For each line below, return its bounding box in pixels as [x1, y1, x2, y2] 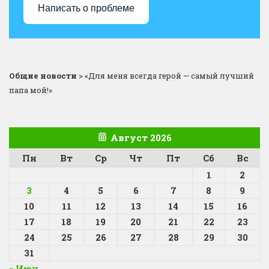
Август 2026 [110, 131, 172, 144]
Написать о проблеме [38, 3, 134, 14]
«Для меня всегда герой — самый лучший [85, 70, 254, 81]
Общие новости [9, 70, 77, 81]
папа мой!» [9, 84, 52, 95]
